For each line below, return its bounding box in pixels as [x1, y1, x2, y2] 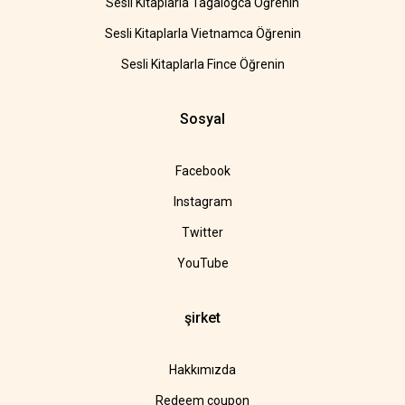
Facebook [174, 164, 231, 179]
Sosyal [180, 110, 225, 128]
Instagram [173, 194, 232, 210]
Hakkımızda [169, 363, 236, 378]
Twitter [182, 225, 223, 240]
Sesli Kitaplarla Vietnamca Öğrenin [104, 26, 301, 42]
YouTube [176, 256, 229, 271]
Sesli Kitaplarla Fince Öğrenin [120, 57, 285, 72]
